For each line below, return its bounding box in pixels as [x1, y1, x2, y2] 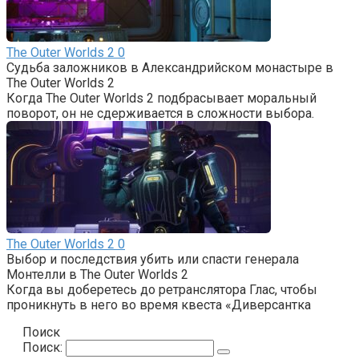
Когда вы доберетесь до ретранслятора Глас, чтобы [6, 281, 317, 297]
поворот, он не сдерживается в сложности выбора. [6, 105, 314, 121]
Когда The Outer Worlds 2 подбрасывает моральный [6, 90, 317, 106]
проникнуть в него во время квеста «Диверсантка [6, 296, 311, 313]
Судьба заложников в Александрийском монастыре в [6, 59, 333, 75]
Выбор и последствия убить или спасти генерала [6, 251, 299, 267]
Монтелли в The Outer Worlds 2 [6, 266, 188, 282]
